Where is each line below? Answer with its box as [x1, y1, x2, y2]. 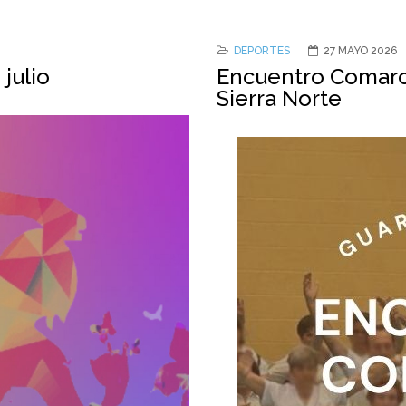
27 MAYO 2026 [324, 44, 397, 57]
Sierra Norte [217, 85, 342, 111]
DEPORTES [234, 44, 290, 57]
